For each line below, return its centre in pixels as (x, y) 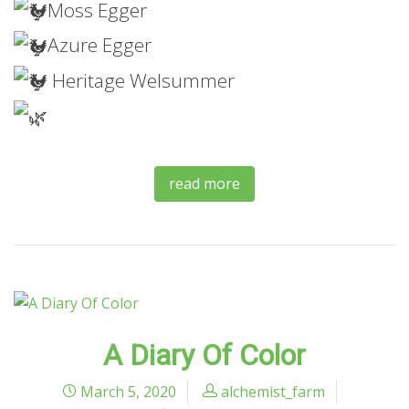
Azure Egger (100, 45)
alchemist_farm (273, 391)
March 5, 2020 (126, 391)
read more (204, 184)
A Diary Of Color (204, 355)
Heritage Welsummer (141, 80)
